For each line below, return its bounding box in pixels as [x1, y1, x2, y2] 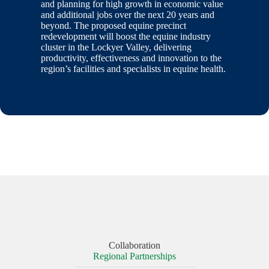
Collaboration [109, 240, 160, 250]
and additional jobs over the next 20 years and [41, 10, 214, 20]
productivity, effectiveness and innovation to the [41, 53, 222, 63]
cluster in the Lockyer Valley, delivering [41, 42, 192, 52]
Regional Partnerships [93, 251, 176, 261]
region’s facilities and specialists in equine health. [41, 64, 226, 74]
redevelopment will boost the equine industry [41, 31, 211, 41]
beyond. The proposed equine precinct [41, 20, 186, 31]
